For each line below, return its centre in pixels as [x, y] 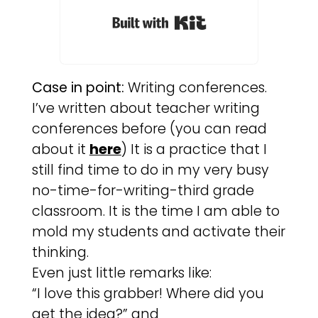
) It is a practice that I [194, 150]
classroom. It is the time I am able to [155, 212]
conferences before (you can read [149, 129]
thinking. [60, 253]
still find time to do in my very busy [150, 170]
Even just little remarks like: [121, 273]
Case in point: [78, 88]
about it [60, 150]
